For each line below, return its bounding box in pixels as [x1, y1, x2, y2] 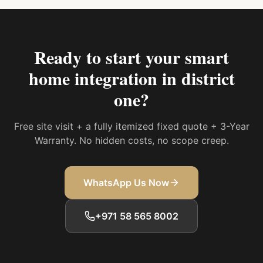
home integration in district [28, 65, 235, 91]
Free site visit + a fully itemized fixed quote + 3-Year [14, 120, 249, 132]
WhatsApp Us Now [83, 177, 169, 188]
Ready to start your [34, 44, 185, 70]
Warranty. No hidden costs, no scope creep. [34, 134, 229, 146]
